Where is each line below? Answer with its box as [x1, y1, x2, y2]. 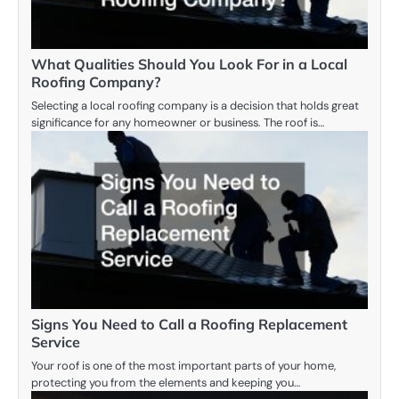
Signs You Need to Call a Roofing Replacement [31, 315, 347, 334]
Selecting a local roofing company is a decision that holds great [31, 98, 359, 114]
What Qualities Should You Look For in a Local [31, 55, 347, 74]
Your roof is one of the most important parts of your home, [31, 358, 336, 374]
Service [31, 333, 80, 352]
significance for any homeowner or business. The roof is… [31, 115, 324, 131]
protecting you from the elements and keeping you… [31, 375, 300, 391]
